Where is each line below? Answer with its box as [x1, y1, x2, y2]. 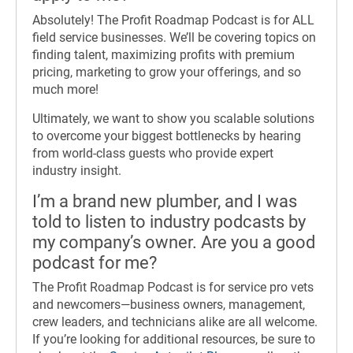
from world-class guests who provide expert [32, 145, 273, 161]
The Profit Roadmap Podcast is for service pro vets [32, 280, 314, 295]
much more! [32, 81, 98, 97]
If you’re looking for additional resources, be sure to [32, 332, 315, 347]
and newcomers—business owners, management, [32, 297, 305, 313]
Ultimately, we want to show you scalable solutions [32, 110, 314, 126]
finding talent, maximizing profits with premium [32, 46, 295, 62]
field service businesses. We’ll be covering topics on [32, 29, 316, 45]
